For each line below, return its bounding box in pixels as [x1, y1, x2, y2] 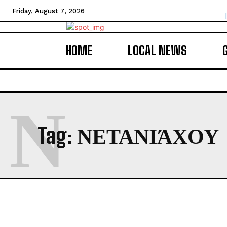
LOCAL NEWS [127, 43, 187, 58]
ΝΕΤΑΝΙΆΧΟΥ [77, 123, 219, 148]
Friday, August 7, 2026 [12, 7, 85, 15]
